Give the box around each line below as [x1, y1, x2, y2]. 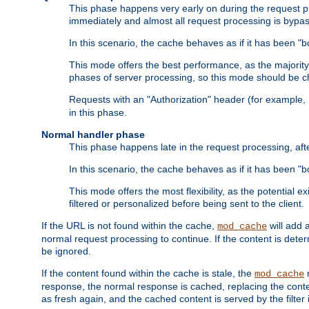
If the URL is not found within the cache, [41, 220, 217, 232]
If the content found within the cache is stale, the [41, 268, 255, 279]
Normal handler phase [41, 129, 145, 141]
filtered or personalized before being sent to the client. [69, 198, 304, 210]
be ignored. [41, 246, 91, 257]
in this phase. [69, 107, 127, 119]
